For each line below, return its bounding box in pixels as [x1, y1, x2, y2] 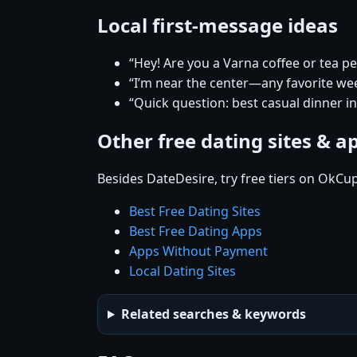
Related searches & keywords [120, 305, 306, 324]
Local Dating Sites [129, 262, 236, 280]
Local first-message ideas [97, 12, 338, 39]
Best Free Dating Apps [129, 222, 262, 241]
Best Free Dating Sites [129, 202, 261, 221]
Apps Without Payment [129, 242, 268, 261]
